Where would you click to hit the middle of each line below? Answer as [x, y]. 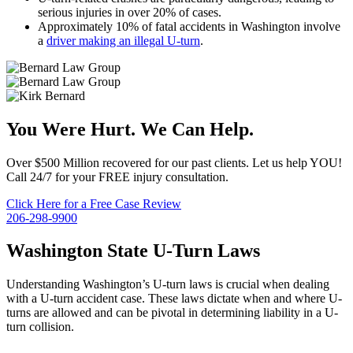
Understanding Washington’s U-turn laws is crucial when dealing [168, 284]
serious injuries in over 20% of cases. [130, 12]
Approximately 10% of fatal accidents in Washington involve [189, 26]
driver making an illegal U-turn [123, 40]
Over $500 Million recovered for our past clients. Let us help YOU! [174, 162]
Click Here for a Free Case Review [94, 203]
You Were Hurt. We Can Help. [130, 129]
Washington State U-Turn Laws [133, 251]
